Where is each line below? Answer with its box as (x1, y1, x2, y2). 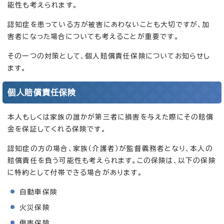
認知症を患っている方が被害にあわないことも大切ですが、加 (7, 20, 210, 28)
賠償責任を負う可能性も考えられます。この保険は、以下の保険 (7, 156, 216, 164)
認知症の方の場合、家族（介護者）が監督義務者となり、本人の (7, 144, 213, 152)
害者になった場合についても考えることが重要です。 (7, 32, 179, 40)
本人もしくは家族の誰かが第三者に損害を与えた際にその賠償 (7, 113, 214, 120)
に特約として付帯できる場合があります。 (7, 168, 142, 176)
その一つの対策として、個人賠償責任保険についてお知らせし (7, 52, 210, 59)
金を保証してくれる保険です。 (7, 125, 106, 132)
